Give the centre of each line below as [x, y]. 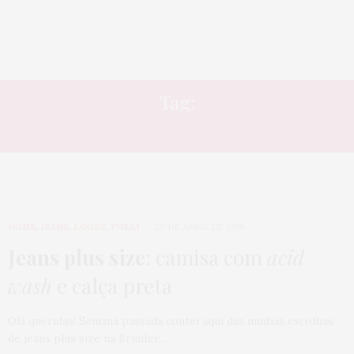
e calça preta [112, 286]
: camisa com [206, 257]
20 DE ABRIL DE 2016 [200, 227]
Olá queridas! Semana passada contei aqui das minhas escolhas [171, 321]
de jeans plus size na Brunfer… [88, 338]
